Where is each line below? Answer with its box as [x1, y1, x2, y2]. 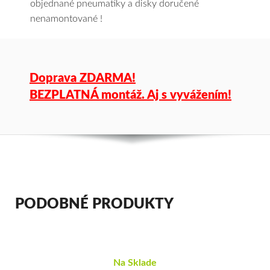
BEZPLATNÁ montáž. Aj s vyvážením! [30, 89, 231, 101]
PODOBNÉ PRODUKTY [15, 197, 174, 212]
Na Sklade [113, 258, 157, 268]
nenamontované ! [30, 14, 102, 24]
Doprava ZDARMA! [30, 72, 136, 84]
